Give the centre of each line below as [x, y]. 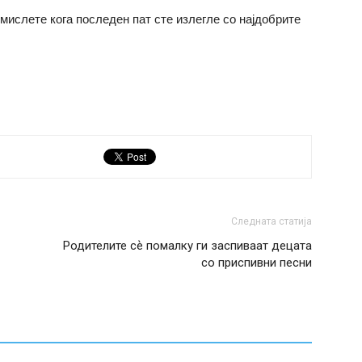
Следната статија [271, 221]
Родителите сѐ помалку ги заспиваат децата [187, 246]
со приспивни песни [257, 263]
